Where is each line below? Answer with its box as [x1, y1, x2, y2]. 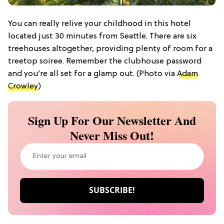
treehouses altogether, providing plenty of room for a [8, 44, 212, 53]
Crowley [8, 81, 38, 91]
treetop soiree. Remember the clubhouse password [8, 56, 201, 66]
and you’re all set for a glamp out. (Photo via [8, 69, 177, 78]
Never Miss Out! [70, 126, 154, 144]
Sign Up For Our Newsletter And [28, 111, 196, 129]
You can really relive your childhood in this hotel [8, 19, 191, 28]
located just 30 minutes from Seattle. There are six [8, 31, 196, 41]
